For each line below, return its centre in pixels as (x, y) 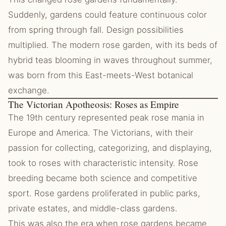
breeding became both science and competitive (103, 178)
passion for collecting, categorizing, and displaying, (110, 148)
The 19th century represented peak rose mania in (106, 118)
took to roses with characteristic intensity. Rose (103, 163)
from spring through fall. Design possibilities (96, 30)
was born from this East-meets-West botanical (101, 75)
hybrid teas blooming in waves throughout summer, (110, 60)
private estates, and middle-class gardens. (93, 208)
